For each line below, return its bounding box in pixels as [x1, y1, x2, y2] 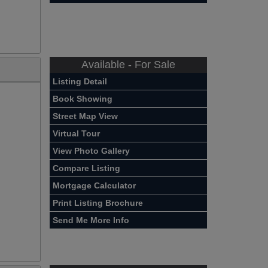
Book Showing [53, 93, 113, 103]
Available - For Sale [81, 58, 176, 71]
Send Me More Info [53, 215, 130, 225]
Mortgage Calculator [53, 180, 136, 190]
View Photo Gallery [53, 145, 130, 156]
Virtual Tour [53, 128, 100, 138]
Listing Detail [53, 76, 108, 86]
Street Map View [53, 111, 118, 121]
